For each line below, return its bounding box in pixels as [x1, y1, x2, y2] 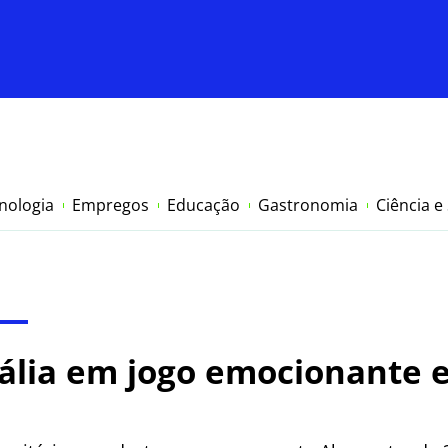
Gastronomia [258, 194, 358, 217]
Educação [167, 194, 240, 217]
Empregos [72, 194, 149, 217]
